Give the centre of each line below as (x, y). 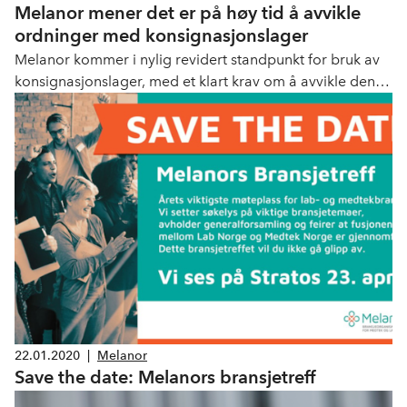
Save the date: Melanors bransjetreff (165, 377)
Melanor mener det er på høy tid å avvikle (188, 13)
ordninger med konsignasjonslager (161, 36)
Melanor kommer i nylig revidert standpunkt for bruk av (197, 60)
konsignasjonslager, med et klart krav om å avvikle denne (203, 82)
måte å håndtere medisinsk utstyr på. (136, 104)
